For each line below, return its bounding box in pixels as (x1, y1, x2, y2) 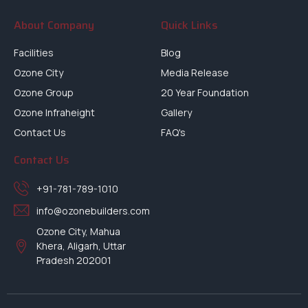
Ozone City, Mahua (36, 225, 120, 239)
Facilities (14, 46, 54, 60)
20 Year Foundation (161, 86, 249, 100)
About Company (14, 16, 94, 34)
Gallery (161, 106, 192, 120)
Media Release (161, 66, 229, 80)
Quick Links (161, 16, 218, 34)
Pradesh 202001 (36, 254, 111, 267)
